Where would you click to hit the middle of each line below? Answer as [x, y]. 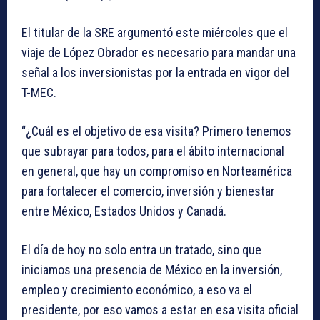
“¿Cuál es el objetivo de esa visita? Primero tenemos [156, 131]
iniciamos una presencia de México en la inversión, [152, 270]
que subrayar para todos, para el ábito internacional [153, 151]
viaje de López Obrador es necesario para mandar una [159, 53]
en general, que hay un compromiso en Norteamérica [157, 171]
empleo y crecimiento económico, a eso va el [137, 290]
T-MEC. [39, 93]
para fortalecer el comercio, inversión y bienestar [148, 191]
